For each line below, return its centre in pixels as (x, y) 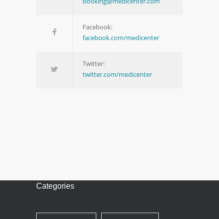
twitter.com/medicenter (117, 75)
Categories (55, 186)
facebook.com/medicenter (121, 38)
